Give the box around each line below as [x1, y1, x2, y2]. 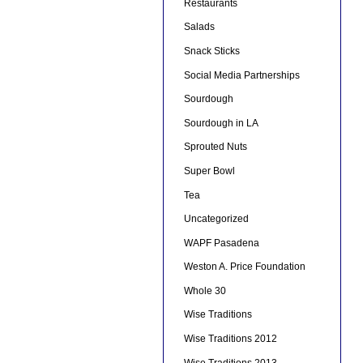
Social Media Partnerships [183, 69, 300, 81]
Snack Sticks [183, 45, 240, 57]
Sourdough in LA [183, 117, 258, 129]
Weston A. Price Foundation [183, 261, 305, 273]
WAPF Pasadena [183, 237, 259, 249]
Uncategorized [183, 213, 249, 225]
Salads [183, 21, 215, 33]
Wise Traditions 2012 [183, 333, 277, 345]
